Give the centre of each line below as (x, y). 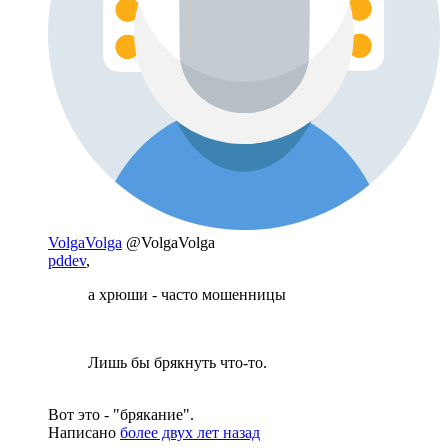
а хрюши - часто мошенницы (187, 294)
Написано (84, 432)
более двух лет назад (190, 432)
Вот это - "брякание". (121, 414)
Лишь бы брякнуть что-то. (177, 362)
